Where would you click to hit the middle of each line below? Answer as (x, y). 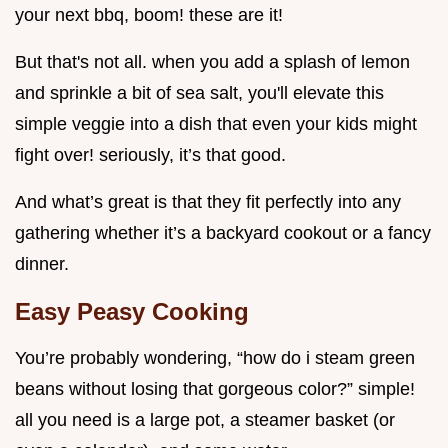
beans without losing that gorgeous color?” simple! (215, 389)
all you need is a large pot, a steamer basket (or (205, 420)
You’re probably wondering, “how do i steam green (215, 358)
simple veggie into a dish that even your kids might (216, 124)
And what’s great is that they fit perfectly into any (208, 202)
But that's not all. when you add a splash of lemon (212, 62)
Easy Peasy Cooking (132, 312)
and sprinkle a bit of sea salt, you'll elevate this (199, 93)
